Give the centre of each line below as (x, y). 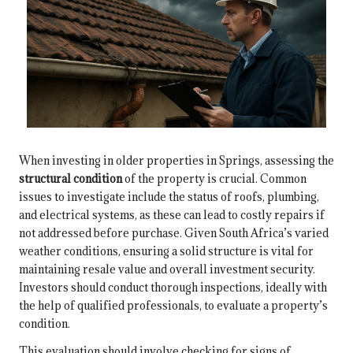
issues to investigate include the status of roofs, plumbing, (169, 197)
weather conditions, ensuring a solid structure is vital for (166, 251)
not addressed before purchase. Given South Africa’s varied (174, 233)
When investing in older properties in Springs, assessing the (176, 161)
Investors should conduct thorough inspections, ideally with (173, 288)
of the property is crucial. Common (214, 179)
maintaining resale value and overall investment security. (167, 269)
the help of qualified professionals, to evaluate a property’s (173, 306)
